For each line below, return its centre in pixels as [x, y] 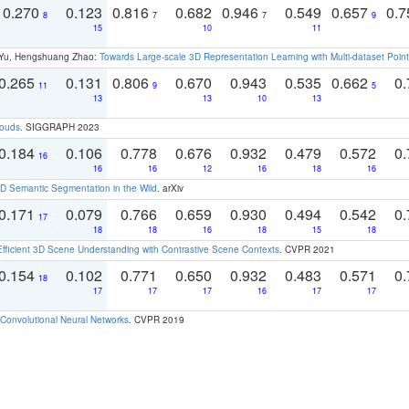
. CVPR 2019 [157, 319]
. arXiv [170, 188]
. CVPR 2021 [307, 249]
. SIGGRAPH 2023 [60, 126]
